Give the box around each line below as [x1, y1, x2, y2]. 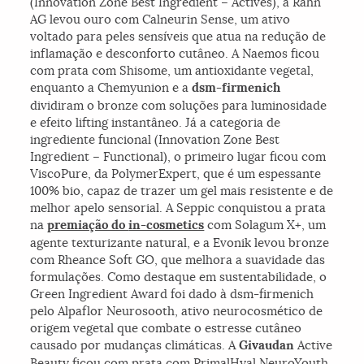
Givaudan [239, 337, 295, 354]
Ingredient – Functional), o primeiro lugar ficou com [30, 149, 327, 165]
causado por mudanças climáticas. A [30, 337, 240, 353]
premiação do [47, 217, 129, 234]
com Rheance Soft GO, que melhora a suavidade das [30, 252, 326, 268]
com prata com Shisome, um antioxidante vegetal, [30, 63, 314, 79]
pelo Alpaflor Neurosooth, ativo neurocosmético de [30, 303, 323, 319]
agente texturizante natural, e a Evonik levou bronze [30, 235, 330, 251]
